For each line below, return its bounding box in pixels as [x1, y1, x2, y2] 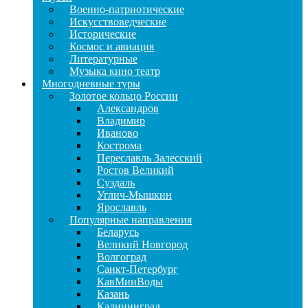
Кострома [97, 140, 142, 152]
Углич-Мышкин [97, 189, 172, 201]
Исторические [69, 28, 136, 41]
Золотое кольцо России [69, 90, 178, 102]
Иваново [97, 127, 138, 140]
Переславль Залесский [97, 152, 202, 164]
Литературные [69, 53, 137, 65]
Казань [97, 288, 129, 300]
